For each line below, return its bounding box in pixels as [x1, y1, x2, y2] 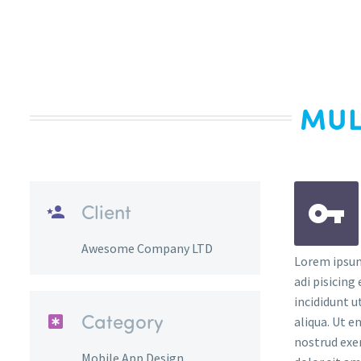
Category [81, 308, 164, 334]
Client [81, 198, 131, 225]
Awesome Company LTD [81, 240, 213, 257]
